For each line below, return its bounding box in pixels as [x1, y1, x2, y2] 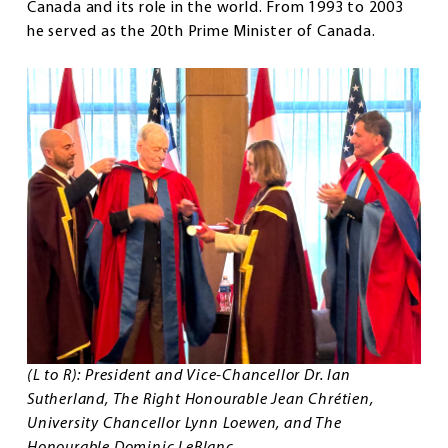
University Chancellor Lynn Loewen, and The [27, 415, 342, 432]
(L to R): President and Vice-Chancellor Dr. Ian [27, 367, 351, 384]
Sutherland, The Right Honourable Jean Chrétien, [27, 391, 374, 408]
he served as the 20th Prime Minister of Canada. [27, 24, 384, 41]
